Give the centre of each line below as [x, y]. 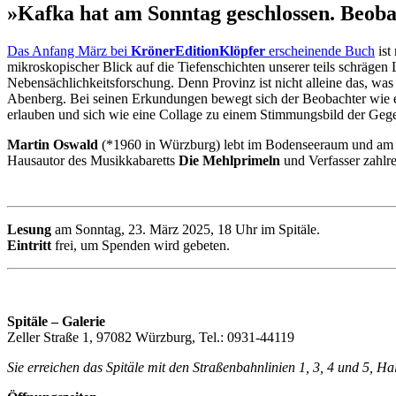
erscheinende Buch [320, 50]
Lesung [29, 229]
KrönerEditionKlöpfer [198, 50]
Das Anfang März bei [69, 50]
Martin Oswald [53, 144]
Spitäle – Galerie [56, 321]
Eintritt [29, 245]
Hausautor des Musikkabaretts [93, 160]
